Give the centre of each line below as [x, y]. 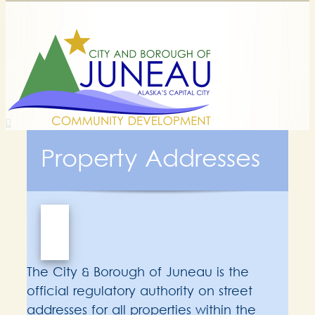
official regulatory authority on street [140, 292]
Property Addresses [150, 161]
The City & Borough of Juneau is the [138, 273]
